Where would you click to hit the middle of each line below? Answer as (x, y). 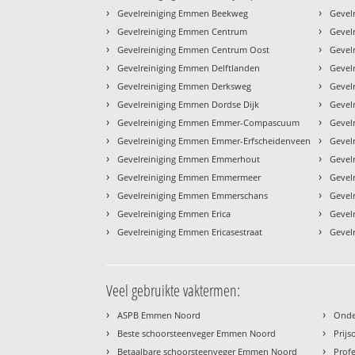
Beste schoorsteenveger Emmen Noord (197, 334)
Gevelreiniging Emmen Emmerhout (189, 159)
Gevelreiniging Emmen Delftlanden (189, 68)
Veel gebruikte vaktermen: (174, 291)
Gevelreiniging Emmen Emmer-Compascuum (209, 123)
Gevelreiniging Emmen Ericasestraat (190, 232)
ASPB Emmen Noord (159, 315)
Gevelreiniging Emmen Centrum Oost (194, 50)
